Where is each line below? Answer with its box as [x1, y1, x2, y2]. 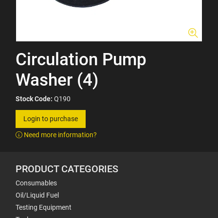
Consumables [16, 179, 57, 187]
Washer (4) [16, 70, 98, 90]
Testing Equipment [16, 203, 72, 211]
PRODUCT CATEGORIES [16, 163, 118, 175]
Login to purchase [23, 115, 78, 123]
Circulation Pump [16, 50, 146, 70]
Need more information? [22, 131, 97, 139]
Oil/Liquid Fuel [16, 191, 59, 199]
